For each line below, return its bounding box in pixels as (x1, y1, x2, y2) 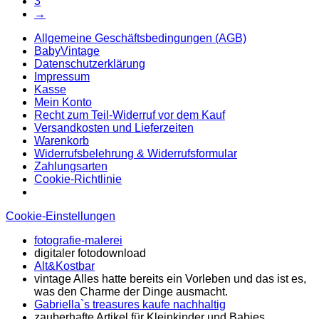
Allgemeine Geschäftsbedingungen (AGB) (34, 31, 246, 44)
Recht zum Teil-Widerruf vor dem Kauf (34, 108, 225, 121)
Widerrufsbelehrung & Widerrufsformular (34, 147, 237, 159)
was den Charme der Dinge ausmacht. (34, 285, 228, 298)
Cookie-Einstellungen (6, 209, 115, 222)
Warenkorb (34, 134, 89, 147)
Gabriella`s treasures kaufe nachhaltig (34, 298, 226, 310)
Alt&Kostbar (34, 259, 95, 272)
